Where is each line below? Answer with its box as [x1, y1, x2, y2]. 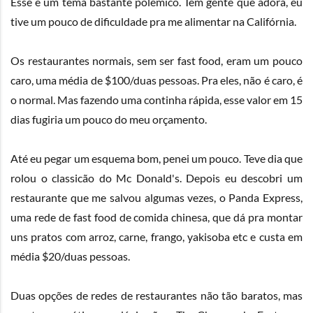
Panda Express [228, 191, 300, 205]
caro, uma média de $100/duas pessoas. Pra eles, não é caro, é [10, 73, 303, 87]
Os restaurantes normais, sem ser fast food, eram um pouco [10, 54, 303, 68]
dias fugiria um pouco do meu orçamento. [10, 112, 207, 126]
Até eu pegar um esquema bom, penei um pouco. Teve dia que [10, 152, 303, 166]
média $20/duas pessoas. [10, 249, 130, 263]
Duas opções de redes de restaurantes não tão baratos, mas [10, 289, 303, 303]
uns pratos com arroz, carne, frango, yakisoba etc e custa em [10, 230, 303, 244]
